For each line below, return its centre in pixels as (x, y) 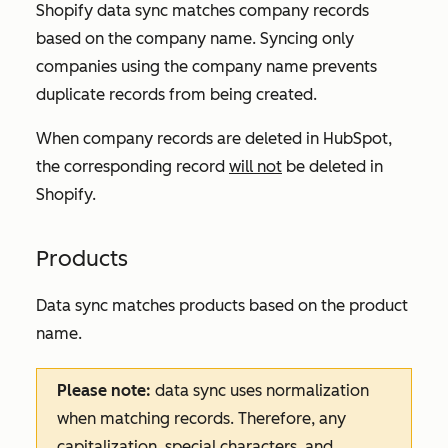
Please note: (104, 390)
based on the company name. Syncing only (195, 38)
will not (255, 166)
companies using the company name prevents (206, 66)
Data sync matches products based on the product (222, 305)
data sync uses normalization (260, 390)
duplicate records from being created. (176, 94)
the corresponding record (132, 166)
